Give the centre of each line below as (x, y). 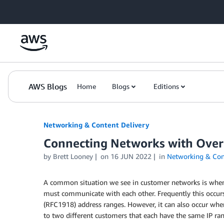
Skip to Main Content (38, 10)
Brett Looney (73, 156)
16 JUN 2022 (131, 156)
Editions (166, 86)
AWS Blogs (48, 86)
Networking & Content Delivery (96, 125)
